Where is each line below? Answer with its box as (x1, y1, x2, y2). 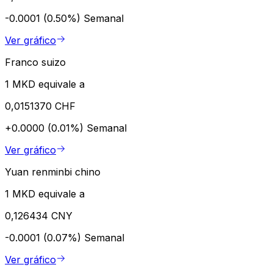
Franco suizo (5, 56, 66, 69)
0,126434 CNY (5, 210, 73, 222)
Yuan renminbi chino (5, 166, 101, 179)
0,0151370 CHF (5, 100, 76, 113)
